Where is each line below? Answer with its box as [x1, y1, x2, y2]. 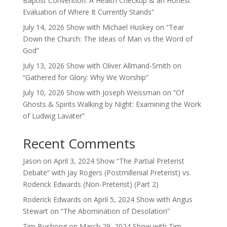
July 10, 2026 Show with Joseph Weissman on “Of [22, 88, 184, 97]
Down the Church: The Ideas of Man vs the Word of [22, 34, 193, 44]
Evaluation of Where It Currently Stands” [22, 7, 154, 17]
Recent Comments [22, 134, 135, 153]
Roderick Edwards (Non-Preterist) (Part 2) [22, 179, 159, 189]
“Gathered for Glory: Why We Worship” [22, 72, 148, 82]
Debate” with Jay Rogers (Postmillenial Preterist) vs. [22, 168, 191, 177]
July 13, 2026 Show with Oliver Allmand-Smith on [22, 61, 181, 70]
